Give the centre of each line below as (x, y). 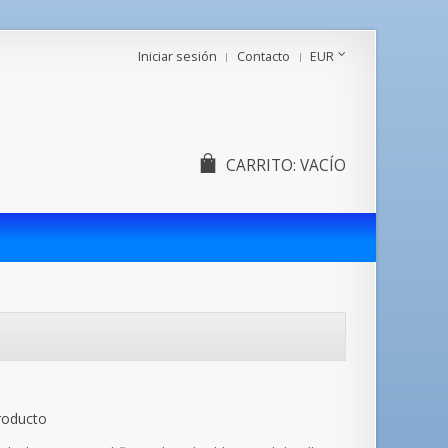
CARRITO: (260, 165)
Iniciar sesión (177, 56)
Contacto (263, 56)
